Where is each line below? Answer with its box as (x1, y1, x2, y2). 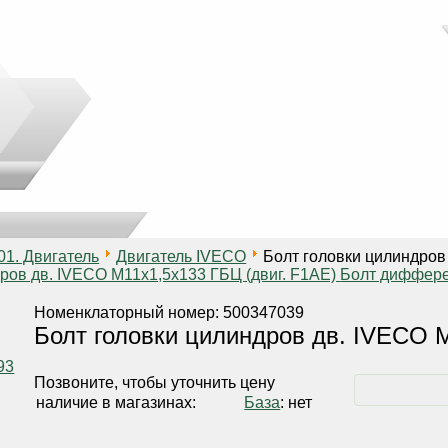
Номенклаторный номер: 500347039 (34, 304, 305, 321)
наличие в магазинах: (36, 394, 197, 411)
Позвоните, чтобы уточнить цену (34, 374, 276, 391)
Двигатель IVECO (116, 248, 247, 265)
